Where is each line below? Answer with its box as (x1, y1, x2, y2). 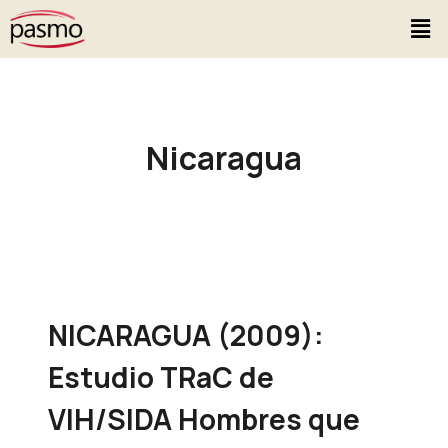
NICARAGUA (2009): (48, 315, 324, 354)
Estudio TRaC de (48, 357, 274, 396)
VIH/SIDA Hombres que (48, 399, 360, 438)
